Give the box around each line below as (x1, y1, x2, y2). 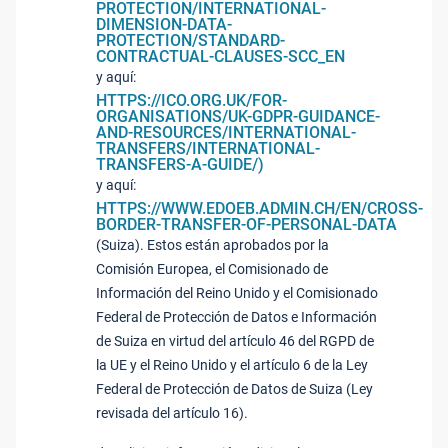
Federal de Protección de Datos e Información (96, 309, 377, 325)
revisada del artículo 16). (96, 405, 248, 421)
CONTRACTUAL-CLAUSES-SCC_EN (96, 47, 345, 66)
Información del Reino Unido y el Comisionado (96, 285, 378, 301)
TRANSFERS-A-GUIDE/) (96, 155, 264, 174)
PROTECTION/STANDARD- (96, 31, 285, 50)
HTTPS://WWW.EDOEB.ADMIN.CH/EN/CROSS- (96, 199, 423, 218)
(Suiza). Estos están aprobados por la (96, 237, 329, 253)
